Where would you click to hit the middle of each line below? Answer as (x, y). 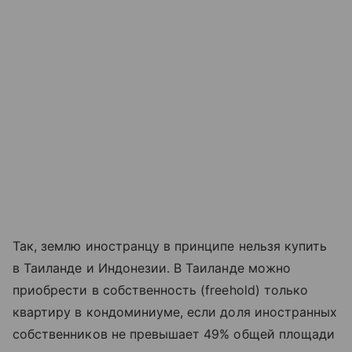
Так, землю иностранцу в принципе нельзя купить (170, 246)
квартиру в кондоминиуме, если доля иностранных (175, 312)
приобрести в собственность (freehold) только (161, 290)
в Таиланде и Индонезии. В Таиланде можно (152, 268)
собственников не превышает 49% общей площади (174, 334)
